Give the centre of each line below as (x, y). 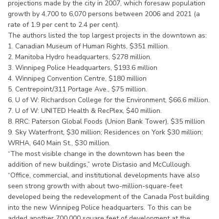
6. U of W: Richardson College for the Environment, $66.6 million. (109, 100)
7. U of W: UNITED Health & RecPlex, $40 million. (85, 110)
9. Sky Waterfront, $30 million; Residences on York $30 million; (105, 132)
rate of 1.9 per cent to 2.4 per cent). (64, 24)
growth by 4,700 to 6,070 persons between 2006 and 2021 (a (104, 14)
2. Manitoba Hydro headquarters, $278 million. (80, 57)
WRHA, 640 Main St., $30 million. (59, 143)
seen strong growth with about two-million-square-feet (95, 186)
